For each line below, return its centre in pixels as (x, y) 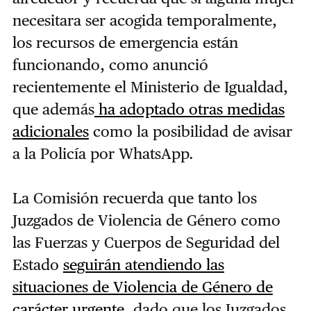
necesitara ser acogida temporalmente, (144, 20)
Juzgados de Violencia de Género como (146, 220)
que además (53, 109)
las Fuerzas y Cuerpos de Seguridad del (146, 243)
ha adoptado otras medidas (189, 109)
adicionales (50, 132)
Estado (37, 265)
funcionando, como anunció (110, 65)
